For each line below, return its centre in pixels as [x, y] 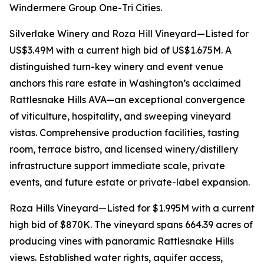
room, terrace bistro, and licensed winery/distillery [124, 149]
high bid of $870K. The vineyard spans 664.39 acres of [131, 225]
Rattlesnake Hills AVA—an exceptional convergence [127, 100]
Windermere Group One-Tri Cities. [86, 8]
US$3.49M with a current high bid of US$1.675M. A [121, 50]
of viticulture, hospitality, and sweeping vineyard [120, 116]
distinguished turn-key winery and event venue [116, 67]
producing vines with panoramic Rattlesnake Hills [122, 241]
